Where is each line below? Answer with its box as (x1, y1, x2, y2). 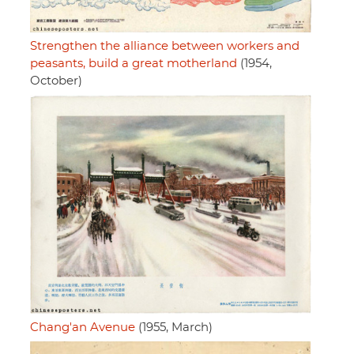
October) (30, 74, 82, 87)
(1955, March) (135, 321, 213, 333)
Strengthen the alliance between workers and (30, 40, 299, 52)
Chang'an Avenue (30, 321, 135, 333)
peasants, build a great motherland (30, 57, 237, 70)
